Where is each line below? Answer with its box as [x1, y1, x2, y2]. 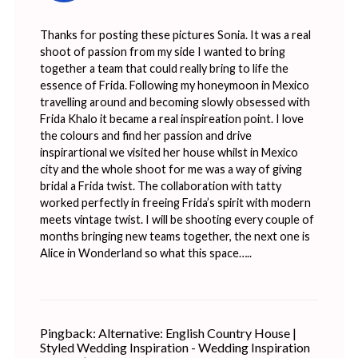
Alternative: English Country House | [97, 324, 296, 340]
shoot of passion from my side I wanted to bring [39, 44, 285, 58]
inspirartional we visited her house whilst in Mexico [39, 145, 298, 159]
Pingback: [39, 324, 98, 340]
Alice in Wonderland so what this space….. [39, 245, 252, 260]
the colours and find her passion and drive [39, 128, 252, 142]
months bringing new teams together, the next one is [39, 229, 310, 243]
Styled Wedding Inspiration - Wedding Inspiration [39, 339, 310, 355]
